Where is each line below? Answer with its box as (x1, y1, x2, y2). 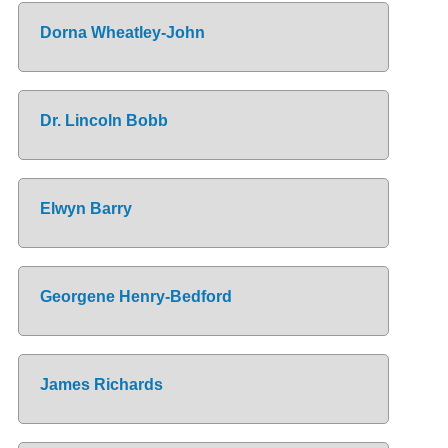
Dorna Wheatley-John (39, 23, 205, 41)
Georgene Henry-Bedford (39, 287, 232, 305)
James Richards (39, 375, 163, 393)
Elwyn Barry (39, 199, 132, 217)
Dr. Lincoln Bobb (39, 111, 168, 129)
